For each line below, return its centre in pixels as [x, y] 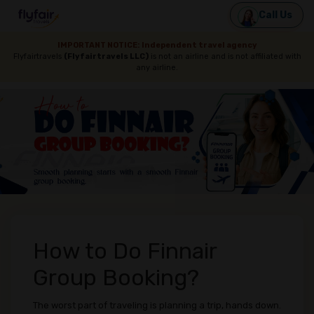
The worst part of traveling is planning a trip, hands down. [157, 305]
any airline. [157, 68]
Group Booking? [116, 278]
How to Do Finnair [125, 251]
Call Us [275, 15]
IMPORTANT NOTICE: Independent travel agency [157, 45]
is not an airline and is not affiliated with [225, 56]
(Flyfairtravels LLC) [106, 56]
